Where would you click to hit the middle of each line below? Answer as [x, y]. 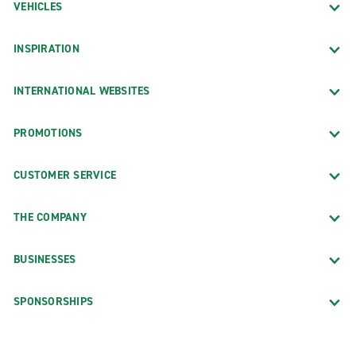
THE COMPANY [50, 217]
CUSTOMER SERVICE [65, 175]
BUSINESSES [45, 259]
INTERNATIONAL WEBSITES [82, 91]
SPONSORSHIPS [53, 301]
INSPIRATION [46, 48]
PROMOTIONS [48, 133]
